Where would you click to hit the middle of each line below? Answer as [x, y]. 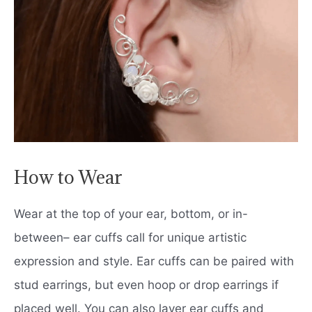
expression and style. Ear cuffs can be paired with [154, 262]
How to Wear [68, 177]
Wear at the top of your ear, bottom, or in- [131, 214]
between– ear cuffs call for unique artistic [130, 238]
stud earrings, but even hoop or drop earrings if [146, 285]
